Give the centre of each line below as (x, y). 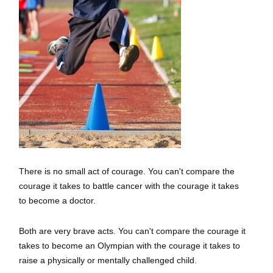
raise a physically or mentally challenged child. (108, 260)
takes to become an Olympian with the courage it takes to (129, 246)
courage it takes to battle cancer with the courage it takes (129, 186)
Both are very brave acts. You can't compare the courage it (132, 231)
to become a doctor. (57, 200)
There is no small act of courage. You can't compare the (127, 171)
